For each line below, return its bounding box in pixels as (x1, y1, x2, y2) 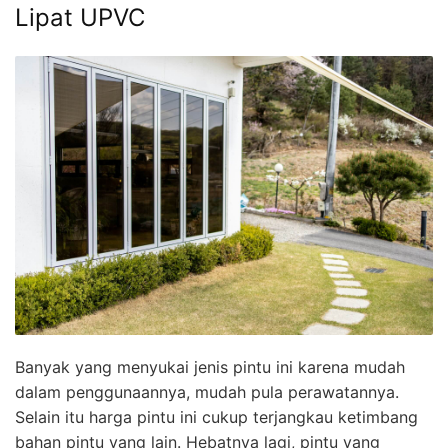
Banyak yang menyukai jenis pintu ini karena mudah (15, 357, 405, 378)
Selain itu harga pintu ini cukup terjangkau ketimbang (15, 407, 418, 428)
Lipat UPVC (15, 2, 145, 32)
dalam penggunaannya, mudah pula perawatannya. (15, 382, 399, 403)
